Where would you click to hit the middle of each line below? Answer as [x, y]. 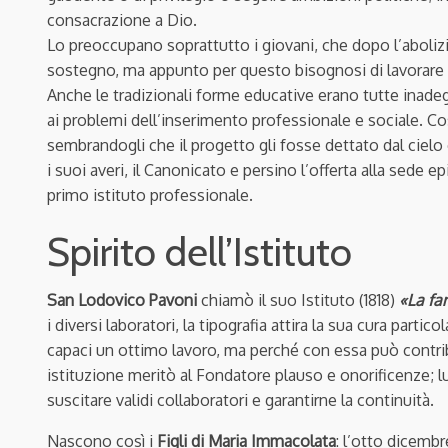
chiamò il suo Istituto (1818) [298, 300]
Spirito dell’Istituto [199, 252]
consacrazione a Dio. [122, 20]
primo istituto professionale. [150, 195]
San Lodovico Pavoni [122, 300]
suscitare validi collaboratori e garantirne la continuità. [240, 400]
